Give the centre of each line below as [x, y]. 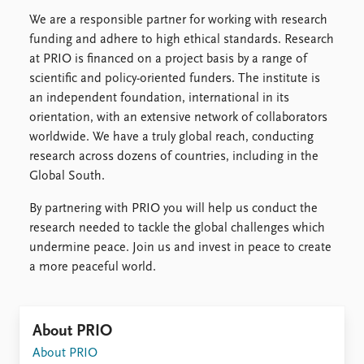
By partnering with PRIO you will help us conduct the [173, 208]
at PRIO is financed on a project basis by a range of [168, 59]
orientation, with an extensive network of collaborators [178, 117]
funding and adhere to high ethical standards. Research [182, 39]
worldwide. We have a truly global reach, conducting [171, 137]
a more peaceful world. [93, 267]
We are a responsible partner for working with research [178, 20]
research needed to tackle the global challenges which [177, 228]
